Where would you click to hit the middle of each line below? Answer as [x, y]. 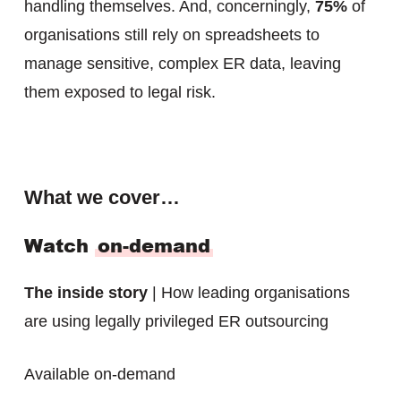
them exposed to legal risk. [119, 92]
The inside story [85, 293]
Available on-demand [99, 374]
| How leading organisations [248, 293]
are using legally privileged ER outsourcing [176, 321]
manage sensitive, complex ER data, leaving [182, 64]
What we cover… [102, 197]
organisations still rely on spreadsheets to [171, 35]
